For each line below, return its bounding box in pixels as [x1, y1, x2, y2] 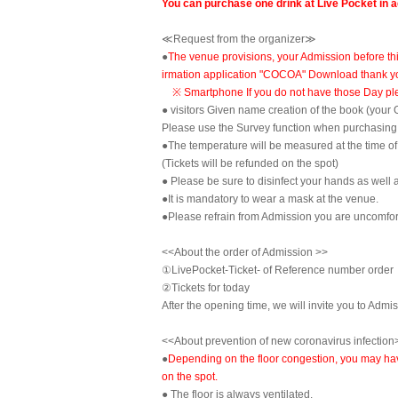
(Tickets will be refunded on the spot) [162, 157, 338, 170]
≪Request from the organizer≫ [162, 33, 316, 45]
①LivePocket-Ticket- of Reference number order [162, 264, 394, 276]
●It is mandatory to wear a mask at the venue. [162, 193, 378, 205]
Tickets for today [171, 282, 250, 294]
